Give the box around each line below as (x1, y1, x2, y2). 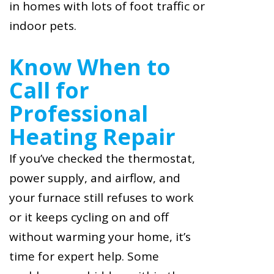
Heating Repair (9, 121, 176, 152)
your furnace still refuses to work (9, 189, 193, 206)
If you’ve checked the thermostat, (9, 150, 195, 166)
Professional (9, 98, 148, 128)
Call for (9, 75, 89, 105)
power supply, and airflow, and (9, 169, 180, 186)
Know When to (9, 51, 171, 82)
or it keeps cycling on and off (9, 209, 169, 225)
